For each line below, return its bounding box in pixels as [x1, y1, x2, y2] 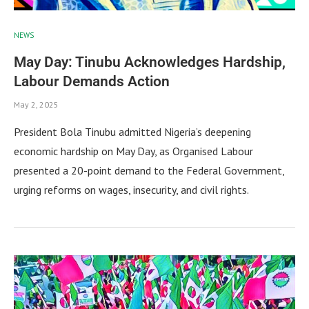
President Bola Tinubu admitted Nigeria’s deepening [14, 124, 251, 139]
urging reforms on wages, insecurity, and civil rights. [14, 182, 249, 197]
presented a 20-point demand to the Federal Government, [14, 163, 284, 177]
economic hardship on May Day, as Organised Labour [14, 143, 253, 158]
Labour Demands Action [14, 72, 170, 90]
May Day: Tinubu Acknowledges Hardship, [14, 53, 286, 70]
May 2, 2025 [14, 99, 59, 110]
